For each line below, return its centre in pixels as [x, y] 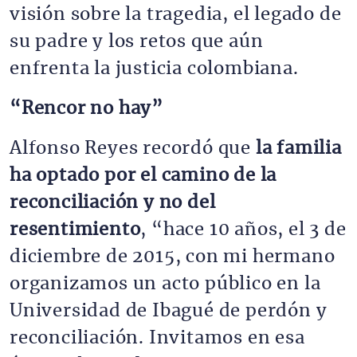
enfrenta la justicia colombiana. [154, 69]
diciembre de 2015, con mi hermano [173, 257]
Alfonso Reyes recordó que [130, 148]
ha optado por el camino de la [143, 175]
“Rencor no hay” [86, 108]
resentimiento [75, 229]
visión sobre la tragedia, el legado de [176, 14]
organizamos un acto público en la [165, 284]
